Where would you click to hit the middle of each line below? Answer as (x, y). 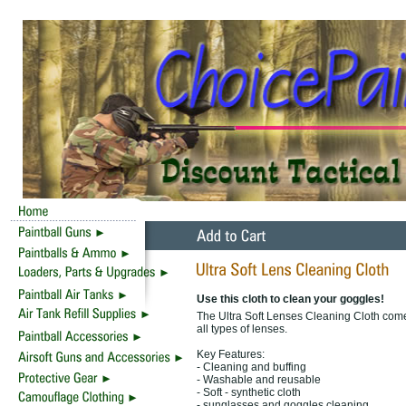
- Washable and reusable (259, 380)
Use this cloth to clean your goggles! (290, 299)
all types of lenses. (242, 329)
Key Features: (231, 354)
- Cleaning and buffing (251, 367)
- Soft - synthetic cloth (249, 392)
